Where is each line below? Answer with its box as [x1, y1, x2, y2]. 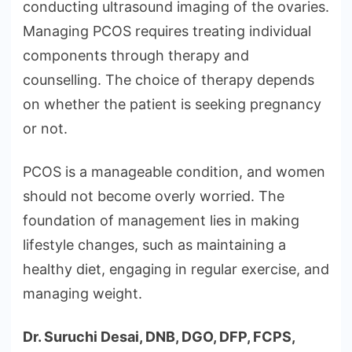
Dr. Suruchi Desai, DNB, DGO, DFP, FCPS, [23, 328, 295, 346]
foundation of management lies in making [23, 212, 299, 229]
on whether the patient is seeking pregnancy [23, 96, 321, 113]
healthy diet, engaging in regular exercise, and [23, 261, 329, 278]
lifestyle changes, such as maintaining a [23, 236, 286, 254]
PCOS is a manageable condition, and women [23, 163, 325, 181]
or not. [23, 120, 68, 137]
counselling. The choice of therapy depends [23, 71, 314, 89]
